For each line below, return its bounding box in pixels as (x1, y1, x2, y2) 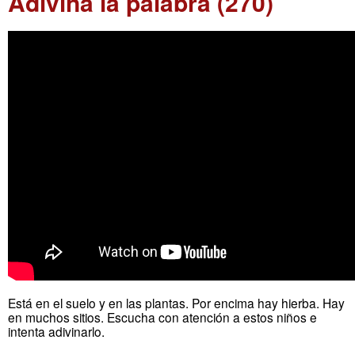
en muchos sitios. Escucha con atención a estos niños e (8, 308, 317, 326)
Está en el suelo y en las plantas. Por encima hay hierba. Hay (8, 294, 345, 312)
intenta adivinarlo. (8, 323, 105, 341)
